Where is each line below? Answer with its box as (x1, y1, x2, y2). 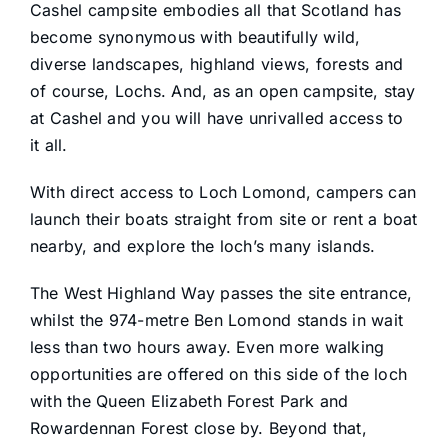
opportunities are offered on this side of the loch (29, 364, 407, 385)
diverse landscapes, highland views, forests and (29, 54, 404, 75)
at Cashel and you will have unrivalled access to (29, 108, 404, 129)
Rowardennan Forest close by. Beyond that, (29, 418, 367, 439)
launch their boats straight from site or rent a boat (29, 209, 418, 230)
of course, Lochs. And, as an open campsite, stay (29, 81, 416, 102)
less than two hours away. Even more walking (29, 337, 385, 358)
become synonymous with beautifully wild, (29, 27, 361, 48)
